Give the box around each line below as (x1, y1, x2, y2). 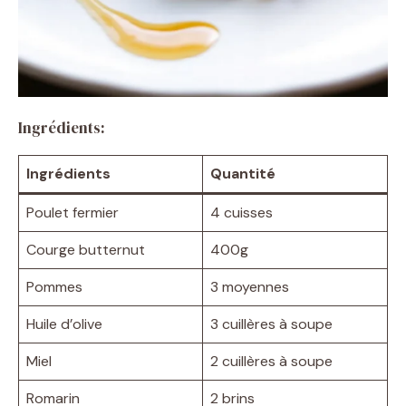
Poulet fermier (26, 202, 119, 222)
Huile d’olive (26, 314, 102, 333)
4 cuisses (210, 202, 273, 222)
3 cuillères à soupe (210, 314, 333, 333)
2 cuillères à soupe (210, 351, 333, 371)
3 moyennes (210, 276, 289, 296)
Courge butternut (26, 239, 145, 259)
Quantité (210, 163, 275, 183)
